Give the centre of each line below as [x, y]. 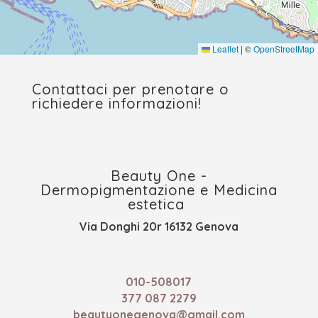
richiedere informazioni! [116, 104]
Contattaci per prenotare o [130, 89]
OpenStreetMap [284, 49]
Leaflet [224, 49]
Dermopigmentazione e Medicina [159, 190]
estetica [159, 204]
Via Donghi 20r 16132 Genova [159, 227]
